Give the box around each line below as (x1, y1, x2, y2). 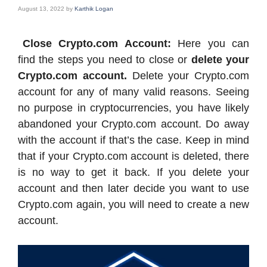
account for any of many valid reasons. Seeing (18, 86, 249, 98)
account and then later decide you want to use (18, 182, 249, 194)
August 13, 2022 (18, 5, 64, 12)
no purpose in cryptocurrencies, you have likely (18, 102, 249, 114)
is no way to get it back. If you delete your (18, 166, 249, 178)
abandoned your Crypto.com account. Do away (18, 118, 249, 130)
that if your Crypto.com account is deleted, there (18, 150, 249, 162)
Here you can (178, 38, 250, 49)
